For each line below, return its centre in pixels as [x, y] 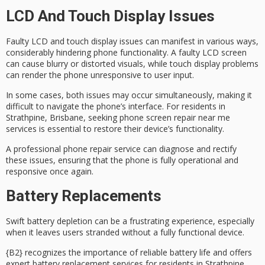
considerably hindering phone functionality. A [92, 52]
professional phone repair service [77, 149]
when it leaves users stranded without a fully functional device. [125, 232]
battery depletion [60, 221]
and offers [231, 253]
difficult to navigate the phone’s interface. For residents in [116, 106]
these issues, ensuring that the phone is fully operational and [122, 160]
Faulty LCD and [36, 41]
